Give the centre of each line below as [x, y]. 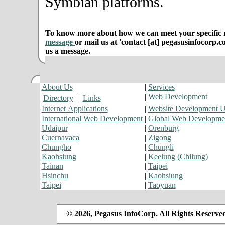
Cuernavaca [60, 137]
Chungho [56, 147]
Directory [58, 98]
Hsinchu [55, 176]
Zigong [159, 137]
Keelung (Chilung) [178, 156]
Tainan [52, 166]
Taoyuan [162, 185]
